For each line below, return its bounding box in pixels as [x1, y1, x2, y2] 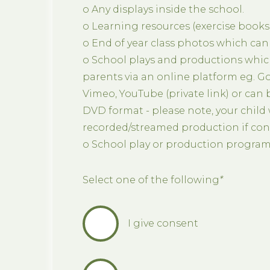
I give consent [128, 217, 198, 229]
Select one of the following [83, 174, 219, 186]
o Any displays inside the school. [83, 3, 244, 15]
